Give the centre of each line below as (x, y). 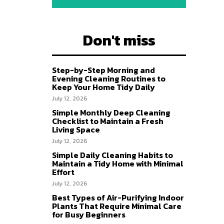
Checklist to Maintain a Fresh (108, 121)
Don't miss (119, 40)
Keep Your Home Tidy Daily (103, 87)
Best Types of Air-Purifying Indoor (118, 197)
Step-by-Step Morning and (103, 70)
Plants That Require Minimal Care (117, 206)
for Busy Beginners (89, 214)
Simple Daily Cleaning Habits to (112, 155)
